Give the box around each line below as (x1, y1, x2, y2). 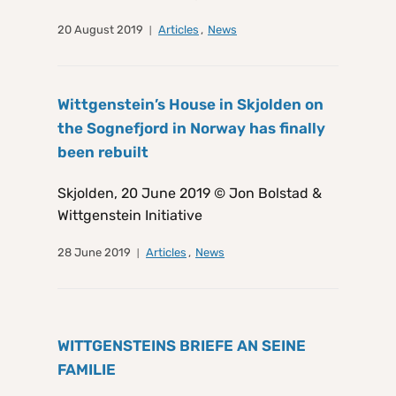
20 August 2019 (57, 23, 143, 37)
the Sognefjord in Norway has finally (57, 119, 325, 138)
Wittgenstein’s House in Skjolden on (57, 95, 324, 114)
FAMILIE (57, 361, 116, 379)
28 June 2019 (57, 246, 131, 260)
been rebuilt (57, 143, 148, 162)
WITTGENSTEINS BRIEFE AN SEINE (57, 337, 306, 355)
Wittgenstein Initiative (57, 207, 202, 225)
